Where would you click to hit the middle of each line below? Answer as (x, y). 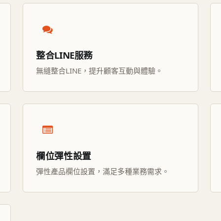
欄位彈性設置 (64, 156)
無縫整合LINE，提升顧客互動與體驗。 (99, 71)
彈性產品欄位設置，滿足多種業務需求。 (103, 171)
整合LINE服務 (65, 55)
